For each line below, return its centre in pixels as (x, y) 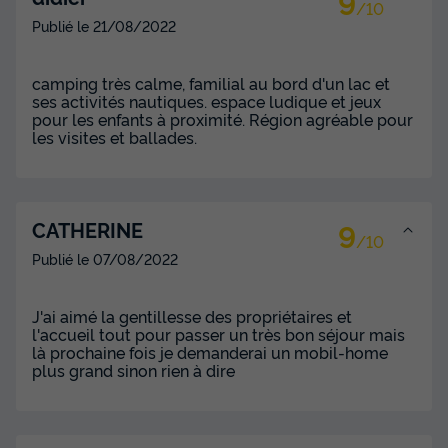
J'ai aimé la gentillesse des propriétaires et (192, 315)
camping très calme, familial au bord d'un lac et (211, 82)
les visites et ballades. (114, 136)
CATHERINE (87, 228)
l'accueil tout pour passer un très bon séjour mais (218, 333)
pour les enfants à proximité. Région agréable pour (222, 118)
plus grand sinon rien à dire (133, 369)
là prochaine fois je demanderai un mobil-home (210, 351)
